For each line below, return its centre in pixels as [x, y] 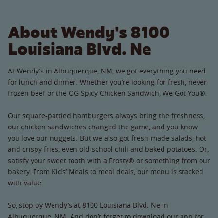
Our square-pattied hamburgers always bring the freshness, [106, 115]
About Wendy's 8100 [89, 32]
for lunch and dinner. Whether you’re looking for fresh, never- [109, 82]
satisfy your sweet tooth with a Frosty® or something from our [109, 160]
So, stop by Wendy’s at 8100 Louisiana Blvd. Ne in [88, 205]
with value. [26, 182]
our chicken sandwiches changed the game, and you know [103, 127]
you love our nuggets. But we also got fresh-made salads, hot [107, 138]
